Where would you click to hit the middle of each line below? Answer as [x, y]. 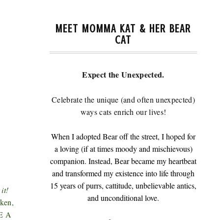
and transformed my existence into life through [123, 173]
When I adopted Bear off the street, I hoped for [123, 136]
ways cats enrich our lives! [123, 112]
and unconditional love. [123, 198]
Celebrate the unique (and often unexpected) [123, 99]
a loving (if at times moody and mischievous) [123, 149]
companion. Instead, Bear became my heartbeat [123, 161]
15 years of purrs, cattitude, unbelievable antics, [123, 185]
